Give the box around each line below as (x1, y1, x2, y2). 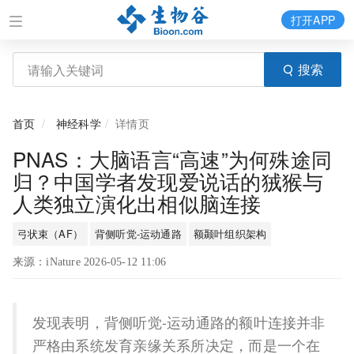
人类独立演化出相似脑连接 (12, 188, 262, 217)
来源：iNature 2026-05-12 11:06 (12, 256, 167, 268)
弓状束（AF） (17, 226, 84, 241)
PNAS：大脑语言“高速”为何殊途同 (12, 144, 333, 173)
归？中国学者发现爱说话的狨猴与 (12, 166, 324, 195)
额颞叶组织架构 (193, 226, 267, 241)
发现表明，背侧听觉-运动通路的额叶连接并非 (32, 312, 326, 332)
